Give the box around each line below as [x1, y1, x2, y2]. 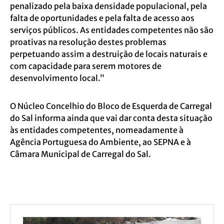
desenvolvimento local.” [10, 73, 104, 83]
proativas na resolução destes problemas [10, 37, 166, 47]
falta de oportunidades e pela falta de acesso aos [10, 13, 194, 23]
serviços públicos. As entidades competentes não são [10, 25, 213, 35]
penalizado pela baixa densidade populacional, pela [10, 1, 207, 11]
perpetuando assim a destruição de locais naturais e [10, 49, 207, 59]
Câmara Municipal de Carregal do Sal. [10, 149, 151, 159]
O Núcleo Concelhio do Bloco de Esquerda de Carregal [10, 101, 212, 111]
